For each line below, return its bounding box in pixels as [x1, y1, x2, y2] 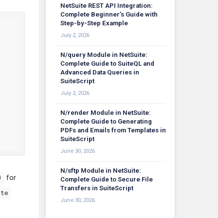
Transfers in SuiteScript [60, 184, 133, 192]
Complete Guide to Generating [60, 118, 152, 125]
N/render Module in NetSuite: [60, 109, 151, 116]
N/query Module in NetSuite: [60, 51, 147, 58]
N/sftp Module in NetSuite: [60, 167, 141, 174]
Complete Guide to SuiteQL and [60, 60, 154, 67]
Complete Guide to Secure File [60, 176, 153, 183]
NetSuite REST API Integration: [60, 2, 153, 9]
